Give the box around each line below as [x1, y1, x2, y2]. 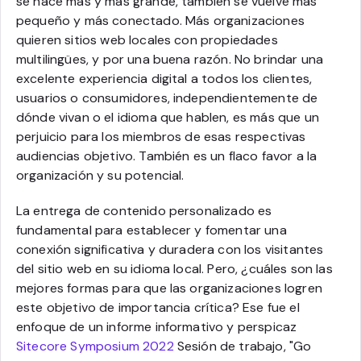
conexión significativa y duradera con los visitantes [16, 241, 324, 258]
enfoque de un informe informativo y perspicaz [16, 318, 297, 335]
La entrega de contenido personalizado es [16, 202, 272, 219]
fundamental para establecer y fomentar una [16, 222, 287, 239]
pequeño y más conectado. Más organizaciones [16, 12, 305, 29]
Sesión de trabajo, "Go [173, 338, 312, 355]
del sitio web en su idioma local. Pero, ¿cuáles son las [16, 260, 333, 277]
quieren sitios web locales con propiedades [16, 31, 278, 48]
